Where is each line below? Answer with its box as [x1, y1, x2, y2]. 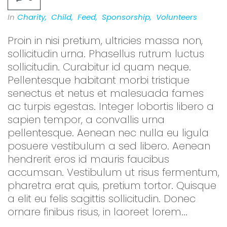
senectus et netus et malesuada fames [8, 86, 204, 101]
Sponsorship [102, 12, 150, 23]
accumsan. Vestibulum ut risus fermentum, [8, 165, 219, 180]
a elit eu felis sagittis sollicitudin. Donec [8, 192, 196, 206]
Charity [17, 12, 45, 23]
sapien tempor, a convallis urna [8, 112, 165, 127]
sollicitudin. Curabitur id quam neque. [8, 60, 191, 74]
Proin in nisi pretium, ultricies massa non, [8, 33, 203, 48]
